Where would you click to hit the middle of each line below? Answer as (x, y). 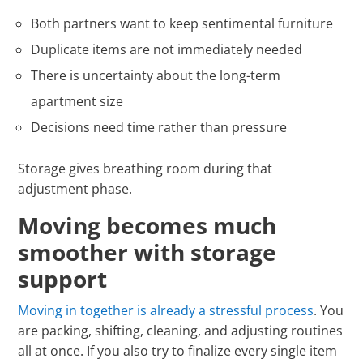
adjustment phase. (75, 189)
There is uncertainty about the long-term (156, 76)
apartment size (77, 102)
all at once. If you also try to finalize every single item (178, 351)
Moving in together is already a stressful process (166, 311)
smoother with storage (147, 252)
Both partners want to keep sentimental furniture (182, 24)
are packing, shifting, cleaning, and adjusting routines (181, 331)
